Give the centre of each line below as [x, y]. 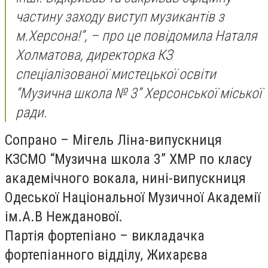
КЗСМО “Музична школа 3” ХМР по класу [128, 159]
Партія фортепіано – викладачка [105, 236]
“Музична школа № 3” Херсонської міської [138, 93]
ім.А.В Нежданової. [64, 217]
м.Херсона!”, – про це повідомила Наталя [136, 36]
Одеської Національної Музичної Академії [133, 197]
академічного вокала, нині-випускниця [125, 178]
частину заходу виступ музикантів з [120, 17]
